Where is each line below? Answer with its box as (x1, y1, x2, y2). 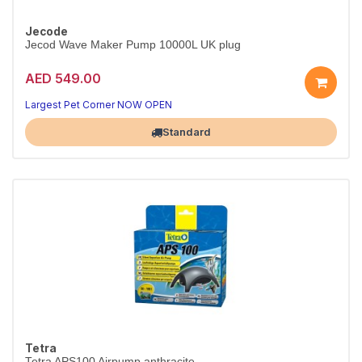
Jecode (25, 25, 68, 38)
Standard (162, 125, 211, 138)
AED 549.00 (25, 69, 101, 86)
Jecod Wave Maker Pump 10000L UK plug (25, 39, 241, 51)
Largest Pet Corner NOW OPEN (25, 99, 172, 111)
